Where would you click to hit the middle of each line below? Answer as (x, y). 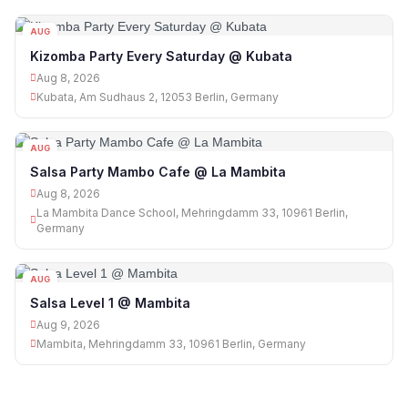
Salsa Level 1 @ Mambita (110, 303)
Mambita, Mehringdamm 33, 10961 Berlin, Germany (171, 344)
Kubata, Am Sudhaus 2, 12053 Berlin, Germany (158, 97)
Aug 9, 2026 (68, 325)
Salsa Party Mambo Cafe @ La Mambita (158, 171)
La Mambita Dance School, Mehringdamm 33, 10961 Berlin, (192, 212)
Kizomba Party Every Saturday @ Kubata (161, 56)
